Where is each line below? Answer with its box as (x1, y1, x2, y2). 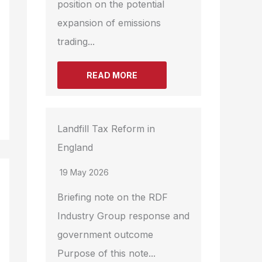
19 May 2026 (60, 167, 109, 178)
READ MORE (87, 70, 137, 81)
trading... (57, 36, 95, 48)
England (57, 142, 93, 154)
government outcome (57, 229, 153, 241)
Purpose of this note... (57, 247, 156, 260)
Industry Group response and (57, 210, 189, 222)
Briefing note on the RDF (57, 191, 168, 204)
